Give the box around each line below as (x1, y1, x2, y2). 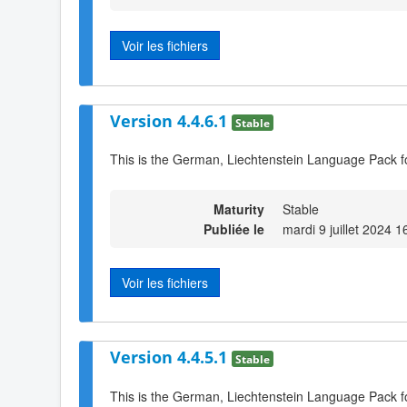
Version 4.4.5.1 (110, 345, 232, 368)
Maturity (213, 199, 264, 218)
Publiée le (203, 219, 264, 238)
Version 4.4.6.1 (110, 109, 232, 132)
